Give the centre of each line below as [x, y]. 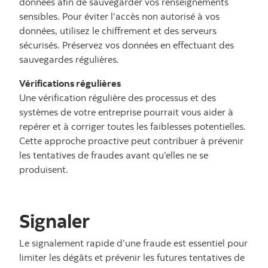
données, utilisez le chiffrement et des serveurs [118, 31]
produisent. [44, 169]
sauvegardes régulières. [69, 59]
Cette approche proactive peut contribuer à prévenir [131, 141]
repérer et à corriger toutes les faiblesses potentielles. [133, 126]
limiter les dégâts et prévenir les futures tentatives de [132, 257]
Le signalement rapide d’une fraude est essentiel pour [133, 243]
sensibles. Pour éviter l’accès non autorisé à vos [119, 16]
